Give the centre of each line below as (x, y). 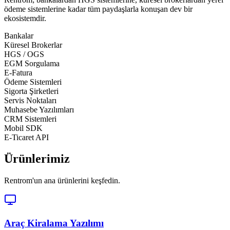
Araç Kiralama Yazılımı (54, 223)
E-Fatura (18, 72)
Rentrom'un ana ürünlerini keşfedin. (62, 181)
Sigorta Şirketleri (31, 91)
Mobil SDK (23, 128)
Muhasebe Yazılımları (39, 109)
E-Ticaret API (26, 137)
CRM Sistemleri (30, 119)
